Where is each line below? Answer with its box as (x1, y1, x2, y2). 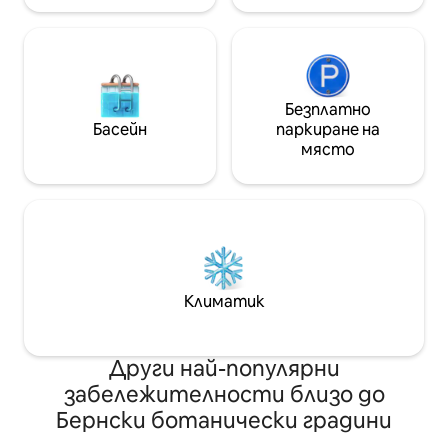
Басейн (93, 119, 147, 141)
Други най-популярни (108, 354, 340, 384)
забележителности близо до (63, 380, 385, 410)
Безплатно (285, 99, 371, 121)
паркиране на (276, 119, 380, 141)
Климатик (183, 291, 265, 313)
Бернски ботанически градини (56, 406, 392, 436)
